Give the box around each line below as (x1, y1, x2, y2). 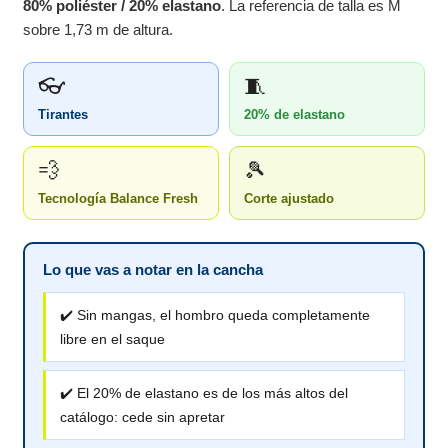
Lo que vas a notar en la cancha (43, 261, 264, 279)
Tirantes (38, 107, 89, 123)
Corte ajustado (244, 191, 334, 207)
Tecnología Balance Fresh (38, 191, 199, 207)
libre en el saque (60, 331, 166, 348)
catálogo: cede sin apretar (60, 409, 226, 426)
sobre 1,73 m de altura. (23, 21, 174, 39)
